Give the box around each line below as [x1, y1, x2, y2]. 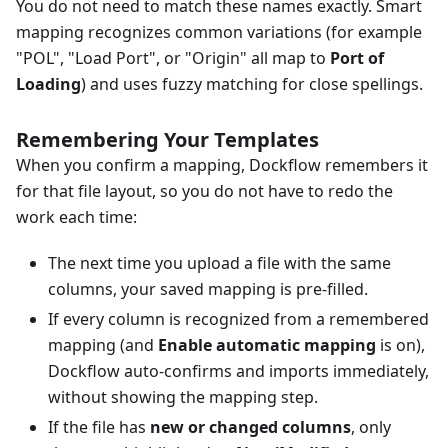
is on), [376, 334, 425, 357]
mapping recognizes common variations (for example [16, 21, 422, 44]
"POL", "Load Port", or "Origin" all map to [16, 47, 330, 70]
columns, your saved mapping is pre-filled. [48, 278, 368, 301]
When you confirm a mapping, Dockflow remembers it [16, 154, 428, 177]
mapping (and [48, 334, 158, 357]
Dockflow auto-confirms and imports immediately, [48, 360, 429, 383]
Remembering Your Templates [16, 126, 319, 154]
